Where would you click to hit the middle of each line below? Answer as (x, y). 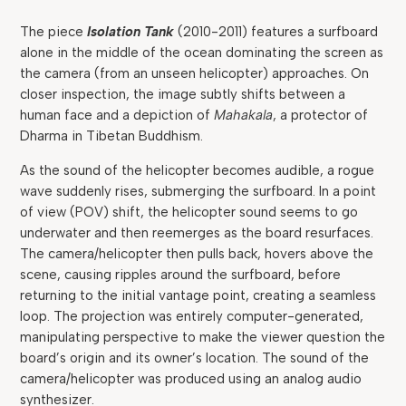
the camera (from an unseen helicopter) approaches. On (195, 73)
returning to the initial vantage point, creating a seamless (198, 295)
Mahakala (244, 115)
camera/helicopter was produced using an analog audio (191, 379)
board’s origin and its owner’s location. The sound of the (195, 358)
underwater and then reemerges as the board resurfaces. (197, 233)
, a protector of (321, 115)
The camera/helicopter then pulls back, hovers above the (197, 254)
